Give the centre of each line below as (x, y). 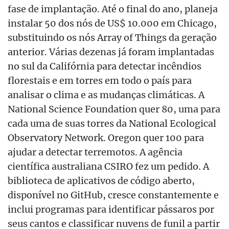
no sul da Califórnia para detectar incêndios (105, 66)
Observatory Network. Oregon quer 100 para (106, 137)
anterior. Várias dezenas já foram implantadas (111, 51)
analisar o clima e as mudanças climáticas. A (106, 94)
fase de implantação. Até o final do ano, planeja (113, 8)
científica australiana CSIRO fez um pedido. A (108, 166)
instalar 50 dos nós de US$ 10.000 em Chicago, (112, 23)
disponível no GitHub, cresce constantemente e (113, 194)
